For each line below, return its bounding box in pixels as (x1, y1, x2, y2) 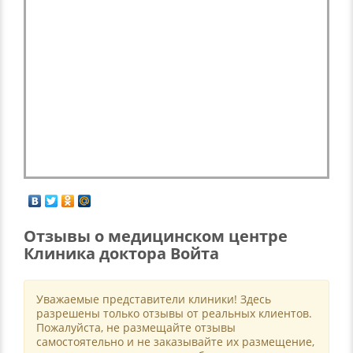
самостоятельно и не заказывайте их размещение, (36, 334, 314, 349)
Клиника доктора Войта (24, 243, 219, 264)
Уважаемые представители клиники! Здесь (36, 292, 271, 307)
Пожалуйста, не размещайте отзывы (36, 320, 236, 335)
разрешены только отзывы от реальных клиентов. (36, 306, 312, 321)
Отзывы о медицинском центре (24, 225, 288, 247)
